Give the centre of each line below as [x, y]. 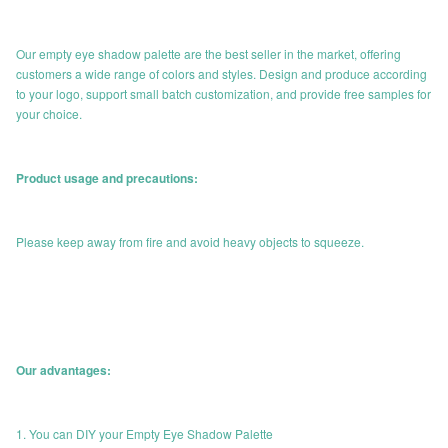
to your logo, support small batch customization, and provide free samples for [223, 93]
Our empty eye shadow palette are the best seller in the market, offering [208, 53]
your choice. [49, 113]
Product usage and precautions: [107, 178]
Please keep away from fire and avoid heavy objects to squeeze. [190, 241]
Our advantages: [63, 370]
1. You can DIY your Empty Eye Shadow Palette [144, 433]
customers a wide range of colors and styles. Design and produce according [221, 73]
